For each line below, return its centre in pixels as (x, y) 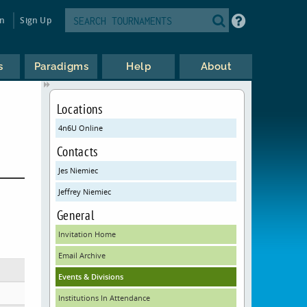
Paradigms (61, 66)
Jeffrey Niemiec (84, 192)
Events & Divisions (90, 277)
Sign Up (36, 20)
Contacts (77, 151)
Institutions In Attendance (104, 298)
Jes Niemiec (78, 170)
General (75, 215)
